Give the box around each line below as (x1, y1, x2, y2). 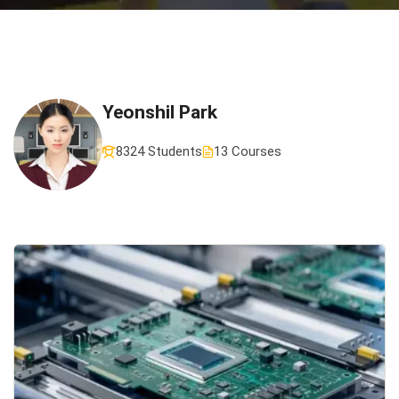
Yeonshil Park (102, 102, 217, 123)
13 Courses (214, 143, 281, 159)
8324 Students (116, 143, 202, 159)
